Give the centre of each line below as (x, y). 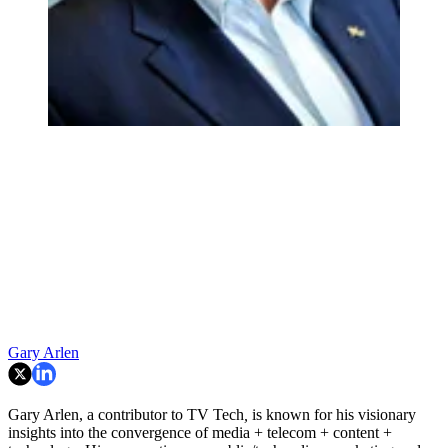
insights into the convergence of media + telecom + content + (200, 433)
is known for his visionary (334, 415)
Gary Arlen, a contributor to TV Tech (126, 415)
